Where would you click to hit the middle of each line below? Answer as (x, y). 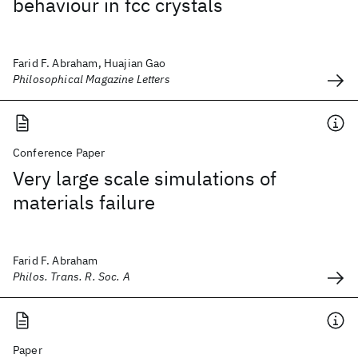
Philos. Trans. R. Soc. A (72, 276)
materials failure (84, 202)
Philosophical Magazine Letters (91, 79)
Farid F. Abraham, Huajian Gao (89, 63)
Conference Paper (59, 153)
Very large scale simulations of (145, 178)
